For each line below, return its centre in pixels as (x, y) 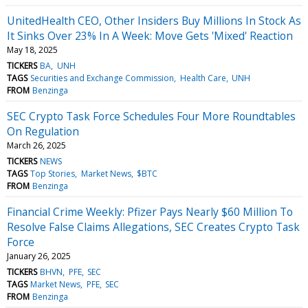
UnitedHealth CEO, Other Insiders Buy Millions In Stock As (154, 20)
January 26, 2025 (39, 256)
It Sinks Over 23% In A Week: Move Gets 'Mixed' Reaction (150, 35)
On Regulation (43, 131)
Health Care (203, 78)
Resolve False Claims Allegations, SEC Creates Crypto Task (153, 227)
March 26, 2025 (36, 145)
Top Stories (53, 173)
